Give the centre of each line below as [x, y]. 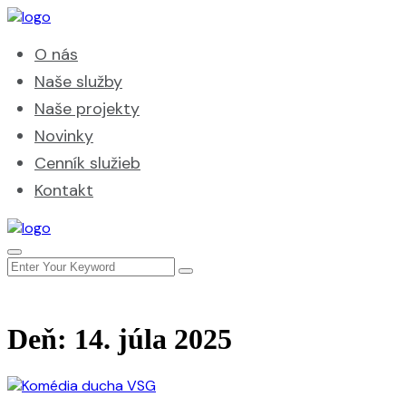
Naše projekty [87, 109]
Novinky [64, 136]
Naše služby [78, 82]
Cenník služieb [87, 163]
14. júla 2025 [153, 339]
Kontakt [64, 190]
